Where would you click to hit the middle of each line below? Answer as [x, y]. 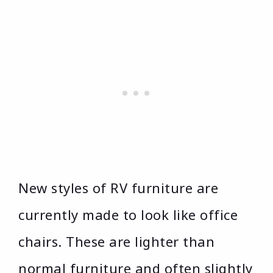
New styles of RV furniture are [118, 188]
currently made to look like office [128, 215]
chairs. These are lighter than [116, 242]
